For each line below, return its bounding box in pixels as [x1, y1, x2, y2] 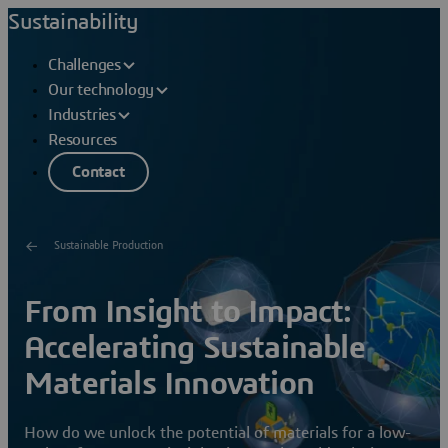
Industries [48, 107, 116, 124]
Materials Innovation [24, 367, 314, 400]
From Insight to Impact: [24, 295, 352, 328]
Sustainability [8, 11, 139, 33]
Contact [72, 163, 125, 180]
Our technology [48, 82, 155, 99]
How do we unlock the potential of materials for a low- [24, 425, 411, 442]
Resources [48, 132, 118, 149]
